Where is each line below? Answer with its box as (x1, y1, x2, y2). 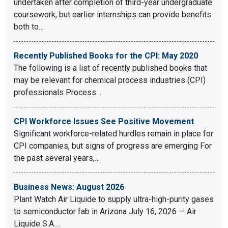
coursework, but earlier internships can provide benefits (14, 10, 211, 19)
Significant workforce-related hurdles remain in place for (14, 129, 213, 138)
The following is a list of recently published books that (14, 63, 207, 73)
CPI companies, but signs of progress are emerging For (14, 141, 212, 151)
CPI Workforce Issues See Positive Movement (14, 117, 194, 126)
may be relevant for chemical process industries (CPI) (14, 75, 206, 85)
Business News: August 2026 (14, 182, 124, 192)
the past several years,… (14, 153, 100, 163)
